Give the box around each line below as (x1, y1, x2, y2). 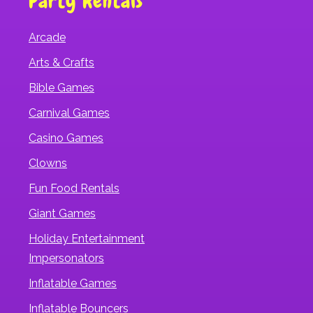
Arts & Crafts (29, 55, 94, 69)
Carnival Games (29, 105, 110, 119)
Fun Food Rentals (29, 181, 119, 195)
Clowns (29, 156, 67, 170)
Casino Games (29, 131, 103, 145)
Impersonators (29, 251, 104, 265)
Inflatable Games (29, 276, 117, 290)
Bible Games (29, 80, 94, 94)
